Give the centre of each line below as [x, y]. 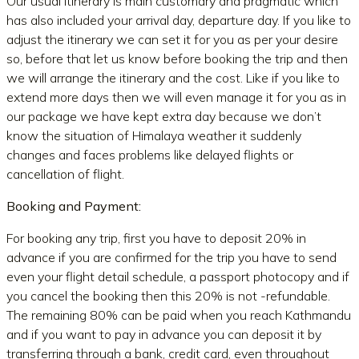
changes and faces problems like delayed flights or [150, 155]
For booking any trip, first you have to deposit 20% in [156, 238]
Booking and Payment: [74, 206]
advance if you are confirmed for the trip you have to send [171, 257]
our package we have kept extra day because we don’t [164, 116]
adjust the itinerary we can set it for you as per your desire [172, 39]
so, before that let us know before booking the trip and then [177, 58]
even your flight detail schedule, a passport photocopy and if [178, 276]
